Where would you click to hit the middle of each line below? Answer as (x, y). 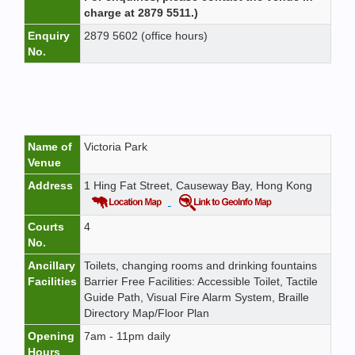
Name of (50, 147)
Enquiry (49, 36)
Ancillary (52, 265)
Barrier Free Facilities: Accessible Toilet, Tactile (201, 281)
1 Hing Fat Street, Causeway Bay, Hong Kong (198, 185)
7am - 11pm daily (127, 336)
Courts (46, 227)
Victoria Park (116, 147)
